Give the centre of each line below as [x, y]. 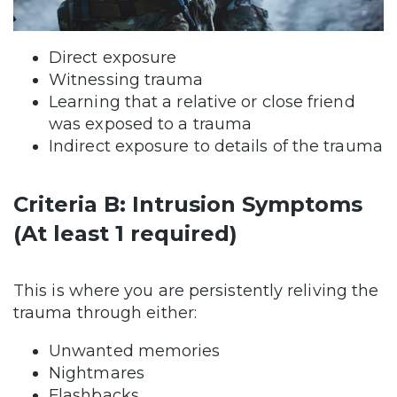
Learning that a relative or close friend [202, 102]
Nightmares [97, 374]
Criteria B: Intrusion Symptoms [188, 205]
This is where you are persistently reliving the [196, 291]
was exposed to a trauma [151, 125]
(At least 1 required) [125, 234]
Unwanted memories [135, 351]
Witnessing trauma [126, 80]
